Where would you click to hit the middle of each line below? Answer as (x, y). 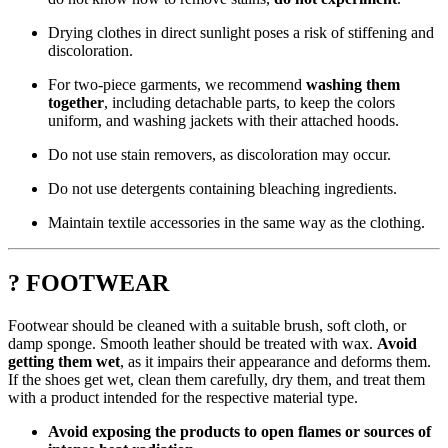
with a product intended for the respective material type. (183, 398)
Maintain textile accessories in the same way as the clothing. (236, 223)
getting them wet (64, 362)
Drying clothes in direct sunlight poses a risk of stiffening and (241, 33)
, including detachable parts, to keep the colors (249, 103)
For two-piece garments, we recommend (177, 85)
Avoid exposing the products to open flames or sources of (239, 432)
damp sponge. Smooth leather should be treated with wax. (192, 344)
